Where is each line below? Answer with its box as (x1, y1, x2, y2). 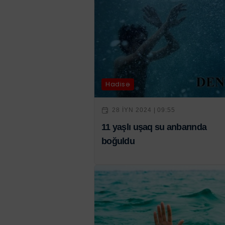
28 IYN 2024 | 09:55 (112, 106, 176, 114)
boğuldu (101, 136, 135, 146)
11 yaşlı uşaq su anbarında (101, 122, 207, 132)
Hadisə (105, 79, 131, 89)
